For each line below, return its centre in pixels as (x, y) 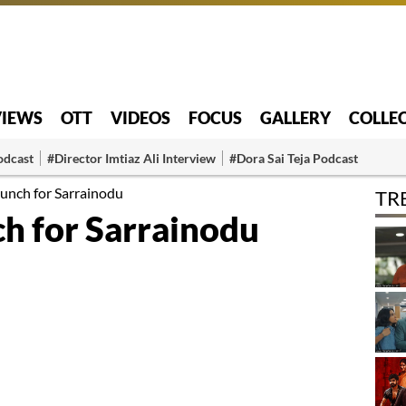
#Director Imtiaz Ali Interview (131, 158)
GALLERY (295, 117)
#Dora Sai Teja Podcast (294, 158)
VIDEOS (140, 117)
